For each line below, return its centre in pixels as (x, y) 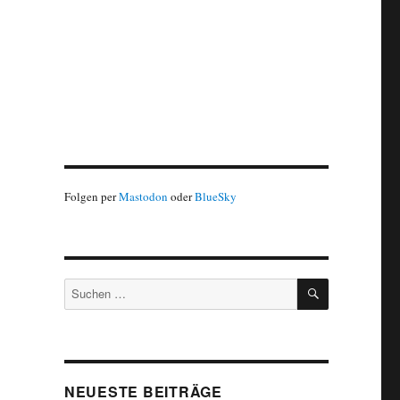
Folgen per (91, 197)
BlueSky (215, 197)
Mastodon (143, 197)
